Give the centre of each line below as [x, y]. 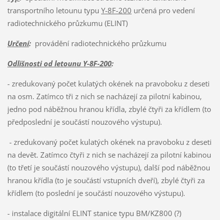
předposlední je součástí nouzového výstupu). [84, 122]
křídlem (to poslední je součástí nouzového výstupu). [96, 193]
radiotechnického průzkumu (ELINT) [67, 23]
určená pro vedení [163, 11]
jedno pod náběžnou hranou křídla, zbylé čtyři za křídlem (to [109, 109]
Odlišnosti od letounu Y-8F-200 [59, 64]
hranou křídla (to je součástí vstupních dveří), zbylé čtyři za [106, 180]
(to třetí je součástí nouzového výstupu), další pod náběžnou [109, 168]
